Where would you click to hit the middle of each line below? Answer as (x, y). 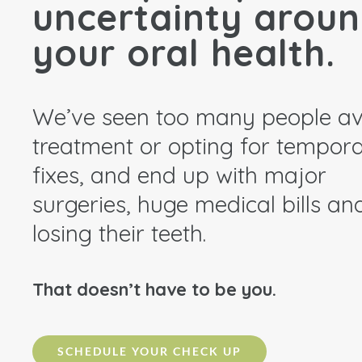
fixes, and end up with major (179, 175)
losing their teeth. (119, 233)
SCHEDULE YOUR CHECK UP (149, 351)
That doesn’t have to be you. (154, 289)
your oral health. (184, 53)
